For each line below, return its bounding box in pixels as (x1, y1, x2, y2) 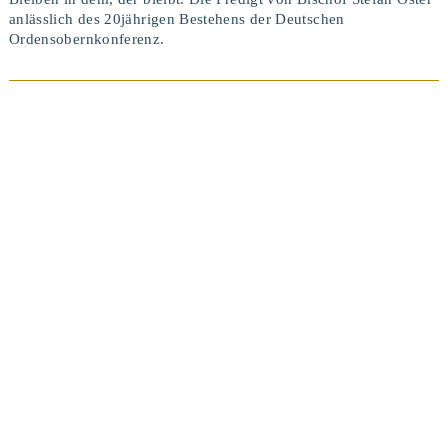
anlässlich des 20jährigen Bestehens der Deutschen (8, 10, 345, 27)
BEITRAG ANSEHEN (160, 220, 287, 235)
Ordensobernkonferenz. (8, 30, 165, 47)
